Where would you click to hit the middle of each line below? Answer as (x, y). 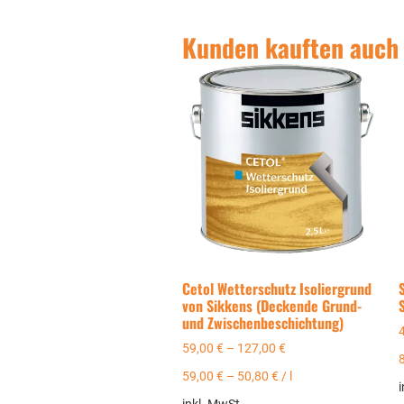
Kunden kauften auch (290, 47)
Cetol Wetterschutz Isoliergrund (276, 288)
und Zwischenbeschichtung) (262, 322)
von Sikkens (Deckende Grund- (271, 305)
